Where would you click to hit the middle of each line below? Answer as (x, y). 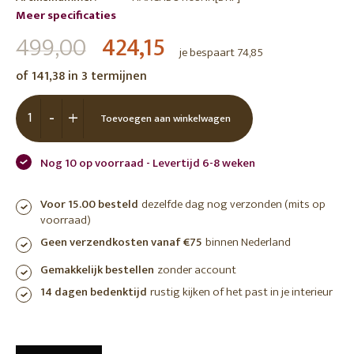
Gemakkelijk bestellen (97, 270)
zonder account (197, 270)
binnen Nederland (248, 242)
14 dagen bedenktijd (94, 292)
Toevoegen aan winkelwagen (165, 119)
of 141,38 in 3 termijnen (81, 76)
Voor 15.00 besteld (89, 204)
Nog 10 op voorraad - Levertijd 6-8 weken (148, 163)
